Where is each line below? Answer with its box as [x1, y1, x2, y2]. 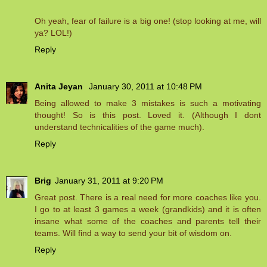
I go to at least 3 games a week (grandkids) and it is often [35, 204, 261, 215]
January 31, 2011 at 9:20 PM [55, 176, 163, 186]
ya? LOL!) [35, 28, 72, 38]
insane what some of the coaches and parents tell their [35, 216, 261, 226]
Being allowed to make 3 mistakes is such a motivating [35, 98, 261, 108]
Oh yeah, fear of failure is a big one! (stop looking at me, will [35, 16, 261, 26]
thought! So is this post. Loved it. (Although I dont [35, 110, 261, 120]
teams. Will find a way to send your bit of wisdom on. [35, 228, 232, 238]
